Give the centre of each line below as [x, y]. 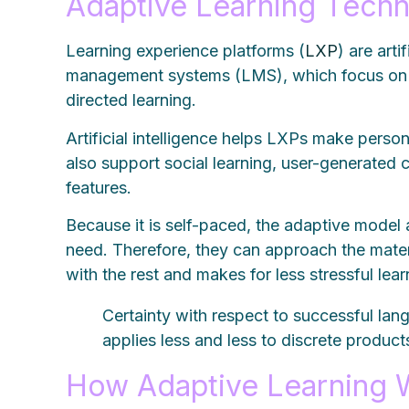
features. [101, 187]
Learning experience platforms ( [186, 51]
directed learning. [138, 100]
